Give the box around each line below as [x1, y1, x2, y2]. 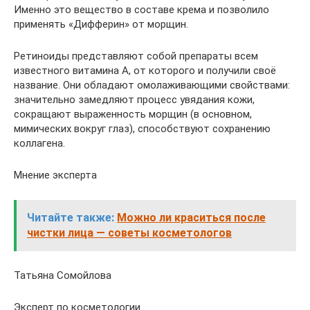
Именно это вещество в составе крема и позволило [14, 3, 269, 16]
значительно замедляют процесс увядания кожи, [14, 93, 255, 106]
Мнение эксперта [14, 169, 97, 181]
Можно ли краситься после [117, 211, 266, 224]
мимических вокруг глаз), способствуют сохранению [14, 122, 271, 135]
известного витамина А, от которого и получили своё [14, 64, 276, 77]
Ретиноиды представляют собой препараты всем [14, 50, 258, 62]
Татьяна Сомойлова [14, 269, 111, 282]
